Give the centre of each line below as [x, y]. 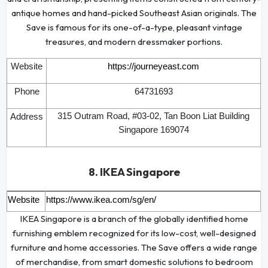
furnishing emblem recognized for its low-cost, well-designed [134, 233]
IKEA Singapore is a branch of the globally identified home [134, 218]
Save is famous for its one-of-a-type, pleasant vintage [134, 27]
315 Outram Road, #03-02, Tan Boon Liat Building [154, 116]
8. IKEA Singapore [134, 172]
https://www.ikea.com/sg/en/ [101, 200]
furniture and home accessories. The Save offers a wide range [134, 247]
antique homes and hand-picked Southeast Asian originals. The [134, 13]
